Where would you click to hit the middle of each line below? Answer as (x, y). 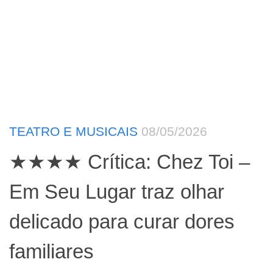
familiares (51, 251)
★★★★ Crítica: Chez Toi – (129, 161)
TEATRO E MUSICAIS (73, 132)
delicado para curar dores (122, 221)
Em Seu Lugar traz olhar (117, 191)
